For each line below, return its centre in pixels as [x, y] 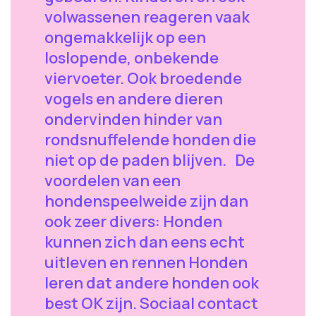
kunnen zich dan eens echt [145, 242]
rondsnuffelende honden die [150, 139]
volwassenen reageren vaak [147, 17]
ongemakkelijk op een [125, 37]
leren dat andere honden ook [152, 282]
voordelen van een [113, 180]
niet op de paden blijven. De [150, 160]
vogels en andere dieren [134, 98]
